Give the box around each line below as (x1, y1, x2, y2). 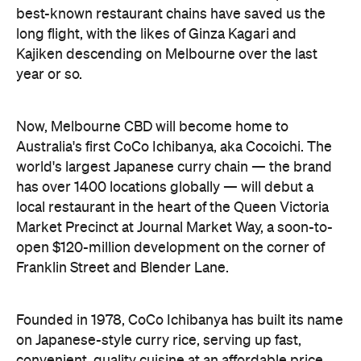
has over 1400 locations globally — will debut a (16, 180, 313, 195)
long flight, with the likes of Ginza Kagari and (16, 27, 297, 42)
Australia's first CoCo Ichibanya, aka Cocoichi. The (16, 139, 332, 155)
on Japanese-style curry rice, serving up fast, (16, 333, 301, 348)
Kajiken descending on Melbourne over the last (16, 47, 317, 62)
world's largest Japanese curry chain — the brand (16, 160, 332, 175)
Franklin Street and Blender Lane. (16, 260, 229, 276)
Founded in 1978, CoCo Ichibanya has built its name (16, 313, 343, 328)
